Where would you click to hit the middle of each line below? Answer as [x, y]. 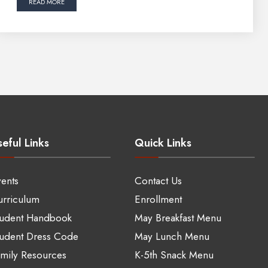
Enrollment [158, 199]
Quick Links [163, 143]
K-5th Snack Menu [174, 255]
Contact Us [158, 180]
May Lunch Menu [172, 236]
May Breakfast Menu [178, 217]
